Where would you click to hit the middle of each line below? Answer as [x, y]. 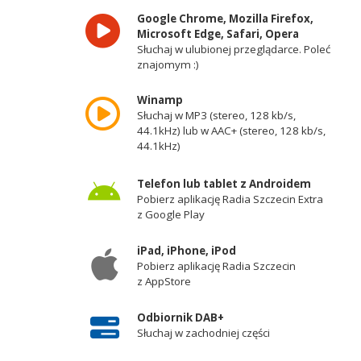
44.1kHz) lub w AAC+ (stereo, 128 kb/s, [231, 131]
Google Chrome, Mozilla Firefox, [225, 18]
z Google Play [170, 214]
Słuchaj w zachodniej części [203, 333]
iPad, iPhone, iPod [186, 250]
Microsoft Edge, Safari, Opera [218, 33]
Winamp [160, 100]
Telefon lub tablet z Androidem [224, 183]
